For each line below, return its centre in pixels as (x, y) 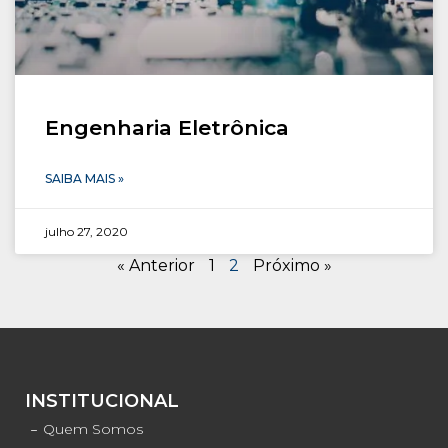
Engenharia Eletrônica (167, 127)
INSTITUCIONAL (102, 400)
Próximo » (292, 265)
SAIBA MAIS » (84, 178)
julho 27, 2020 (86, 231)
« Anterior (155, 265)
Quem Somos (92, 428)
